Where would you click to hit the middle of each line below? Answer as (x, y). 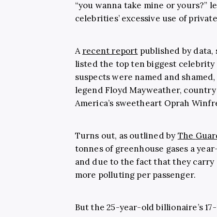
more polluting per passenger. (135, 175)
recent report (110, 51)
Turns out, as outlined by (126, 135)
